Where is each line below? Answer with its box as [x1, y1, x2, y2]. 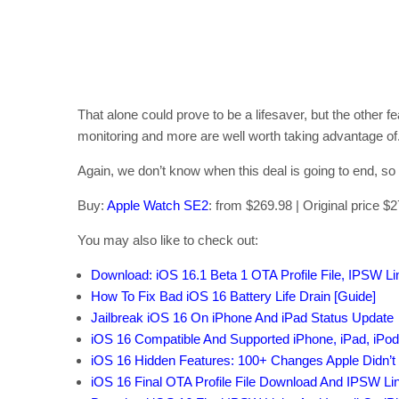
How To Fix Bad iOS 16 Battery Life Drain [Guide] [91, 289, 376, 305]
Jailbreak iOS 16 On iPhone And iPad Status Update [91, 310, 394, 326]
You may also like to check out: [77, 232, 258, 248]
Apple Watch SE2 [107, 198, 208, 214]
